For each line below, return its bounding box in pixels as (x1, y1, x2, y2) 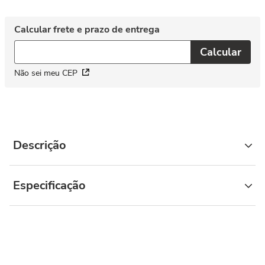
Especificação (13, 177, 86, 193)
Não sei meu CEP (14, 67, 77, 79)
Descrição (13, 137, 66, 153)
